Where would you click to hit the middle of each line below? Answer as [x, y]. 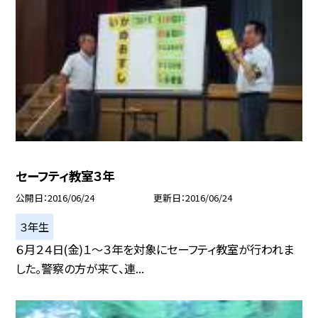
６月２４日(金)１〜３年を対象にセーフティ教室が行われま [155, 249]
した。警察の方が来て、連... [80, 268]
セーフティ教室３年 [65, 176]
